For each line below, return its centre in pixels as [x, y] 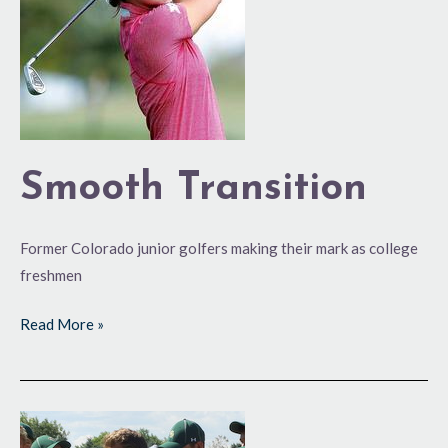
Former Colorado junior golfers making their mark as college [219, 247]
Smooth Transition [193, 188]
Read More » [62, 324]
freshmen [51, 274]
